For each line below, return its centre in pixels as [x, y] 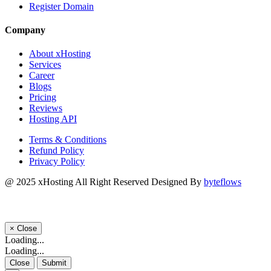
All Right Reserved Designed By [139, 182]
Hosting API [53, 119]
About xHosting [60, 54]
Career [42, 76]
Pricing [43, 97]
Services [45, 65]
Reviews [46, 108]
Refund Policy [57, 151]
